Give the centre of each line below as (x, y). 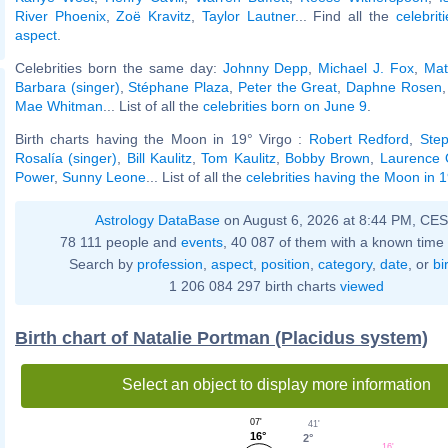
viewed (361, 285)
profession (169, 263)
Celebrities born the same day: (119, 67)
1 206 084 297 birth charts (254, 285)
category (344, 263)
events (202, 241)
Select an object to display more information (276, 384)
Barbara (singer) (67, 86)
